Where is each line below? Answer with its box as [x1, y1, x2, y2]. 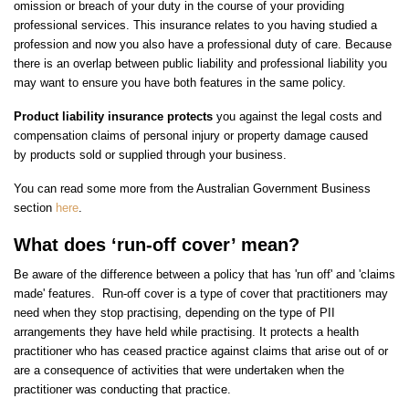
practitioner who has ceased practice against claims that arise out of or [14, 344, 388, 359]
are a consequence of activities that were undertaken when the [14, 363, 344, 378]
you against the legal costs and [216, 110, 382, 124]
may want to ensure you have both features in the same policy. [14, 76, 346, 90]
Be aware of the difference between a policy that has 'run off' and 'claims [14, 267, 395, 282]
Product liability [14, 110, 104, 124]
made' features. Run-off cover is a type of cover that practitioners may [14, 287, 388, 301]
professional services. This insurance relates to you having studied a [14, 18, 377, 33]
